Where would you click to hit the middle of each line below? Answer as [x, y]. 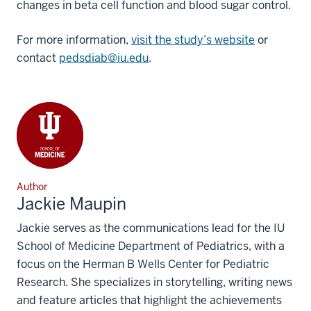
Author [32, 186]
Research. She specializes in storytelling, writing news [154, 282]
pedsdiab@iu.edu [104, 58]
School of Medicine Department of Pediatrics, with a [151, 246]
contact [38, 58]
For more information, [74, 40]
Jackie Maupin [72, 203]
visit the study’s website [193, 40]
